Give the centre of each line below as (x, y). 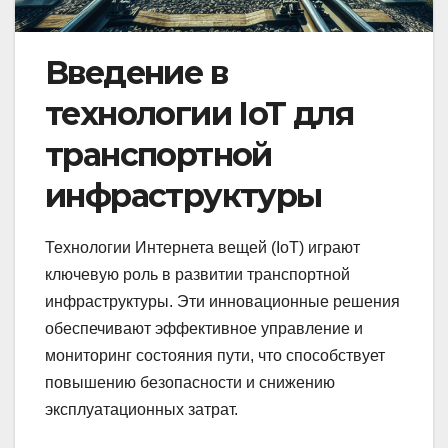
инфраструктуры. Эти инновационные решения (222, 302)
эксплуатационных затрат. (141, 410)
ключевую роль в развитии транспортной (197, 275)
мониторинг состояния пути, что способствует (215, 356)
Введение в (136, 73)
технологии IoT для (199, 114)
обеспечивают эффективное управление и (204, 329)
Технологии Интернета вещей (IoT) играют (202, 248)
